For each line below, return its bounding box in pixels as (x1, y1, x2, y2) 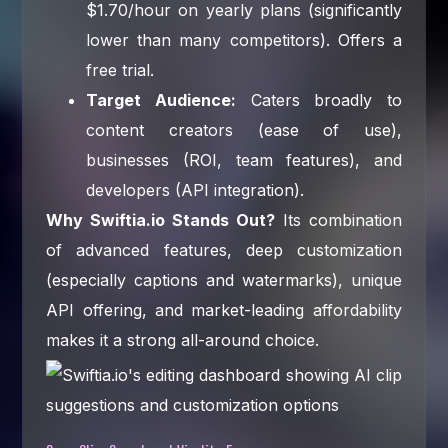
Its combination (274, 209, 402, 230)
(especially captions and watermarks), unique (46, 269, 402, 290)
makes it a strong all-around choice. (46, 329, 320, 350)
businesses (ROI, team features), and (86, 149, 402, 170)
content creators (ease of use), (86, 119, 402, 140)
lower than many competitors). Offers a (86, 29, 402, 50)
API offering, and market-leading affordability (46, 299, 402, 320)
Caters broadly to (235, 89, 402, 110)
